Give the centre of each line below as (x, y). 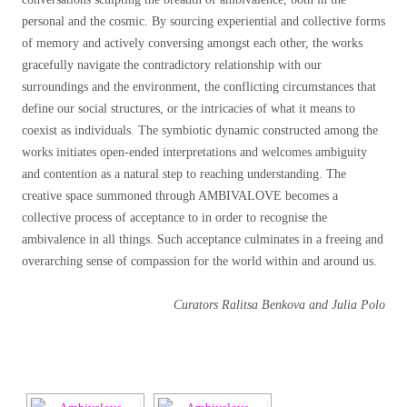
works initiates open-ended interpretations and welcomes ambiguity (194, 153)
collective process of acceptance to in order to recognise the (174, 218)
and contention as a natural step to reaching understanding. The (184, 174)
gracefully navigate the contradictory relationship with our (172, 65)
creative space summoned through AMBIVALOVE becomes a (180, 196)
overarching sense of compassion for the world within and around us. (199, 262)
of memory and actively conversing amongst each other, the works (192, 44)
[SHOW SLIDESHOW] (203, 333)
